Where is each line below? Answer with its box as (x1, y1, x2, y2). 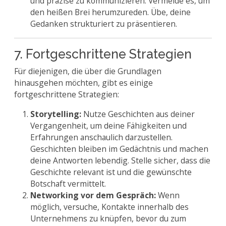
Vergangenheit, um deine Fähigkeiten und (30, 120, 187, 131)
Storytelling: (30, 108, 81, 120)
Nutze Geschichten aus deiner (81, 108, 195, 120)
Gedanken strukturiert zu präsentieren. (30, 18, 177, 29)
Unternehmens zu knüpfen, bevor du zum (30, 213, 186, 224)
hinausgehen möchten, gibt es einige (14, 77, 153, 88)
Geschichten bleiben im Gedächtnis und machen (30, 143, 208, 154)
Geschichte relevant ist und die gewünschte (30, 166, 192, 178)
